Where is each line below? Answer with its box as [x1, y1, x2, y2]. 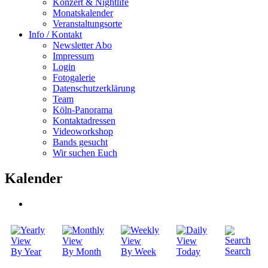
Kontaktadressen [53, 115, 115, 126]
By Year [11, 246, 41, 257]
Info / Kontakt [29, 29, 82, 39]
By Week [121, 246, 156, 257]
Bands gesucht [53, 137, 108, 147]
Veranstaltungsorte [53, 19, 122, 29]
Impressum [53, 51, 94, 61]
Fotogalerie [53, 72, 95, 83]
